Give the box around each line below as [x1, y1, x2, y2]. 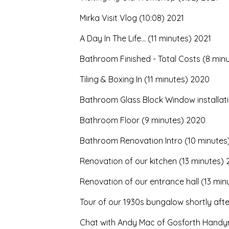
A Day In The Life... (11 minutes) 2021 [80, 33, 211, 43]
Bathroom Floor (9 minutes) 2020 [80, 115, 205, 125]
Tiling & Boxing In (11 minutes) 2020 [80, 74, 210, 84]
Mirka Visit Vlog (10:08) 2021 [80, 13, 184, 23]
